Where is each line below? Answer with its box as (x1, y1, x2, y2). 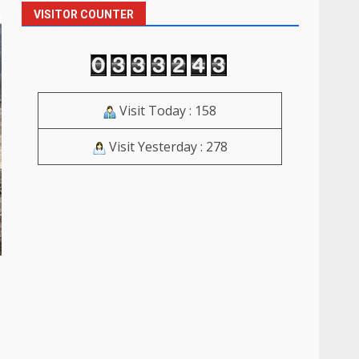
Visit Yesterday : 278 (105, 138, 228, 156)
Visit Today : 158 (116, 102, 217, 120)
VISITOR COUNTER (34, 8, 135, 21)
